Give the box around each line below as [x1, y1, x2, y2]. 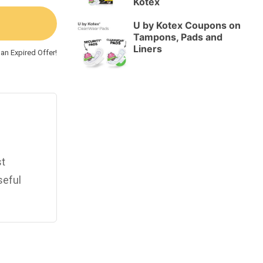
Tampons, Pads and [133, 31, 222, 43]
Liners [133, 43, 162, 55]
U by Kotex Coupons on [133, 19, 241, 32]
